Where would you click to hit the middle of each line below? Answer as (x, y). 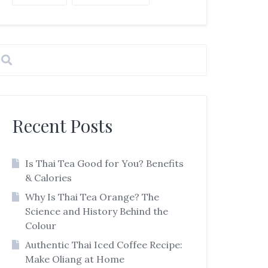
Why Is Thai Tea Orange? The (92, 197)
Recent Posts (63, 125)
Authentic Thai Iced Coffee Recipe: (103, 244)
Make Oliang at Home (74, 259)
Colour (40, 225)
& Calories (48, 177)
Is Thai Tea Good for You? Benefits (104, 163)
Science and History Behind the (96, 211)
